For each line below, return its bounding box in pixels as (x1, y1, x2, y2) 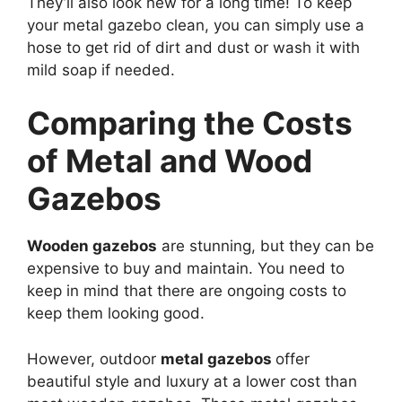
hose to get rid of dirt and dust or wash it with (27, 38, 360, 57)
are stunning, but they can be (157, 237, 374, 256)
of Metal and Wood (27, 142, 312, 180)
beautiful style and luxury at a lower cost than (27, 371, 357, 390)
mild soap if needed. (27, 60, 175, 79)
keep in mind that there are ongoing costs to (27, 282, 346, 301)
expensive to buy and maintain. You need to (27, 259, 345, 278)
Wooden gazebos (27, 237, 157, 256)
